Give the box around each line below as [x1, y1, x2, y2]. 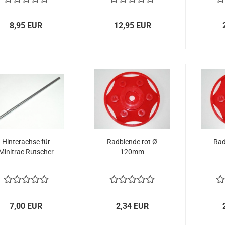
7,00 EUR [10, 201, 43, 211]
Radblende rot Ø [107, 138, 158, 146]
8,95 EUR [10, 21, 43, 30]
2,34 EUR [116, 201, 149, 211]
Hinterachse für [2, 138, 50, 146]
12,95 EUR [114, 21, 151, 30]
